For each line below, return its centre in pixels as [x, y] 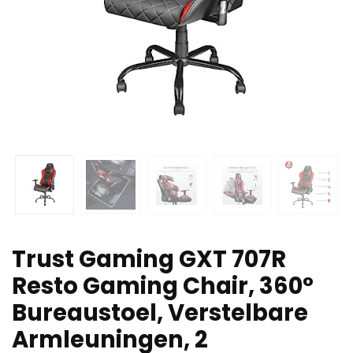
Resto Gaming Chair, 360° [163, 286]
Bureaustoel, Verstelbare [160, 312]
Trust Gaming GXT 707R [149, 259]
